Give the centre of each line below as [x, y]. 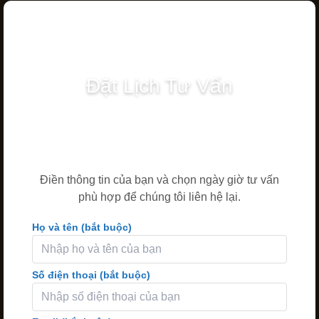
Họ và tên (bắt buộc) [82, 227]
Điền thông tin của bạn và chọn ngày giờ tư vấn [159, 179]
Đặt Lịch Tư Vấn [159, 85]
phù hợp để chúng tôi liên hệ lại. [159, 197]
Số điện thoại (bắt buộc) [91, 274]
